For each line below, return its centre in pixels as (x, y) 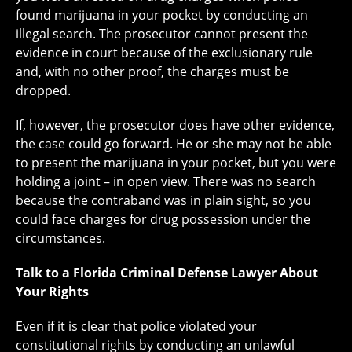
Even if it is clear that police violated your (136, 326)
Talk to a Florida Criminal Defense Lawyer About (167, 273)
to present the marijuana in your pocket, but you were (176, 163)
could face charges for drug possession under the (163, 220)
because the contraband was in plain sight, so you (163, 201)
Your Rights (52, 292)
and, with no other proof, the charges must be (152, 72)
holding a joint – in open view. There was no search (166, 182)
